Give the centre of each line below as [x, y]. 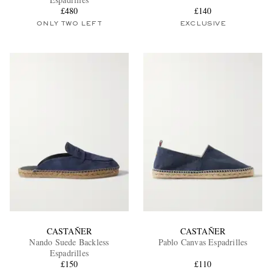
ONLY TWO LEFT [69, 24]
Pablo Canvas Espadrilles [203, 242]
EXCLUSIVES [95, 117]
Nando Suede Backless [69, 242]
